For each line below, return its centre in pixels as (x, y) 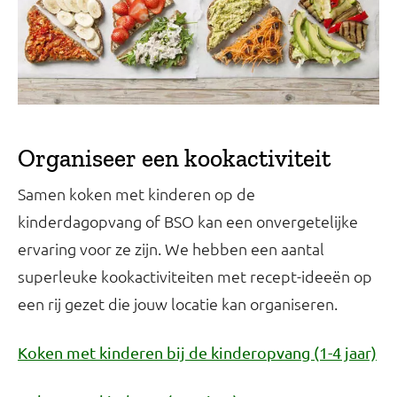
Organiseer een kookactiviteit (174, 158)
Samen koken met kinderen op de (136, 193)
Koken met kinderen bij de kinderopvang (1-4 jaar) (197, 352)
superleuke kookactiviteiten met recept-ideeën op (195, 276)
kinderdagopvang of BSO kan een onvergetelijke (188, 221)
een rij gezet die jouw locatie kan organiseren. (178, 303)
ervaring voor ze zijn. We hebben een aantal (171, 248)
